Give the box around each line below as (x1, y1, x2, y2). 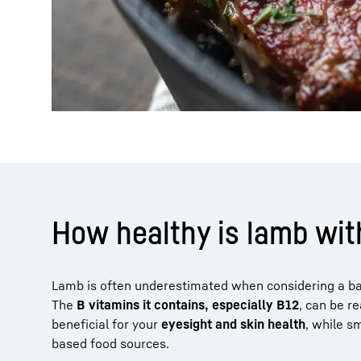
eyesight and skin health (161, 316, 305, 332)
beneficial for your (52, 316, 161, 332)
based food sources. (52, 335, 169, 351)
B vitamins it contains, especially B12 (77, 297, 299, 313)
